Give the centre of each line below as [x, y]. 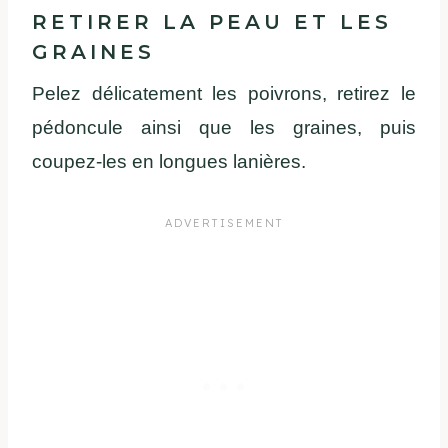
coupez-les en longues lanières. [169, 161]
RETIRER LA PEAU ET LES [212, 21]
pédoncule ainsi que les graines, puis [224, 127]
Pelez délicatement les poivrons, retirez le [224, 93]
